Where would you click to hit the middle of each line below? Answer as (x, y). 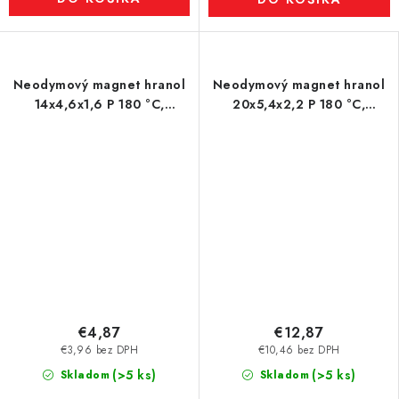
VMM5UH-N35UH (99, 124)
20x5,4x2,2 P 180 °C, (299, 104)
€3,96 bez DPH (99, 350)
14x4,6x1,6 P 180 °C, (99, 104)
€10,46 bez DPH (299, 350)
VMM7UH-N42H (299, 124)
